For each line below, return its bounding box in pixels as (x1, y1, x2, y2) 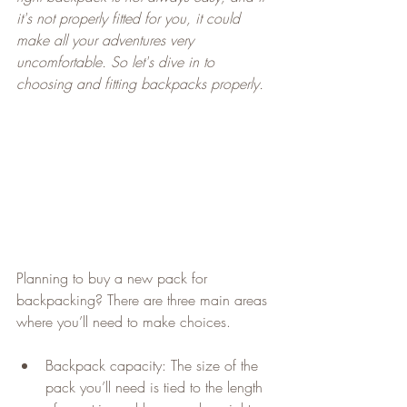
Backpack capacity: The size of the (45, 354, 263, 375)
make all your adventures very (16, 29, 198, 50)
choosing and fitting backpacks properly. (16, 73, 263, 94)
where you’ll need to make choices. (16, 311, 231, 332)
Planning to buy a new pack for (16, 267, 212, 288)
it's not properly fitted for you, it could (16, 7, 244, 28)
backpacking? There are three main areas (16, 289, 272, 310)
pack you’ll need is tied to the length (45, 376, 267, 397)
